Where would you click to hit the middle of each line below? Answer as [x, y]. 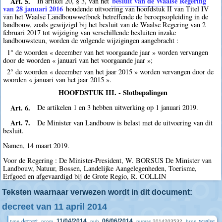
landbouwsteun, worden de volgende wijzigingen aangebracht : [91, 41]
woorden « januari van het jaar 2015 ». [57, 79]
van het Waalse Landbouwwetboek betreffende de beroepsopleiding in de [106, 17]
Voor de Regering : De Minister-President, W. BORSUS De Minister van [108, 161]
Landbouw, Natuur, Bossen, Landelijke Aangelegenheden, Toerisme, [100, 168]
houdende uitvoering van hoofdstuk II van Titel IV [137, 9]
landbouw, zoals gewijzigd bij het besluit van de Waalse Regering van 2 [105, 25]
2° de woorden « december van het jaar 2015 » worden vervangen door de [110, 71]
